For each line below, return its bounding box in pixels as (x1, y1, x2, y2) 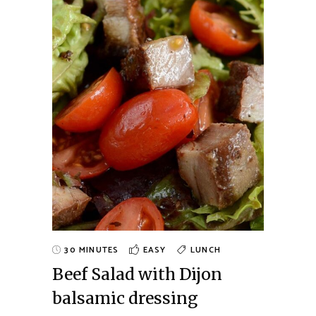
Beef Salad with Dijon (52, 264, 222, 285)
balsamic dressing (52, 288, 198, 309)
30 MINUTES (61, 243, 119, 257)
